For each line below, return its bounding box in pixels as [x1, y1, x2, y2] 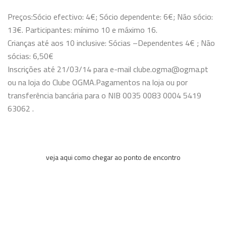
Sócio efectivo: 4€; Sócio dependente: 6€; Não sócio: [33, 11, 213, 23]
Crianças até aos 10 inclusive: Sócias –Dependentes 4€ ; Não [8, 37, 215, 49]
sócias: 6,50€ [8, 50, 55, 62]
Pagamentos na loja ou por [96, 76, 188, 88]
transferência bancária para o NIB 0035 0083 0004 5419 [8, 89, 201, 101]
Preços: [8, 11, 33, 23]
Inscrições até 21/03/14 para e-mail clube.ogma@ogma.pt [8, 63, 208, 75]
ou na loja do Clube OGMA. [8, 76, 96, 88]
